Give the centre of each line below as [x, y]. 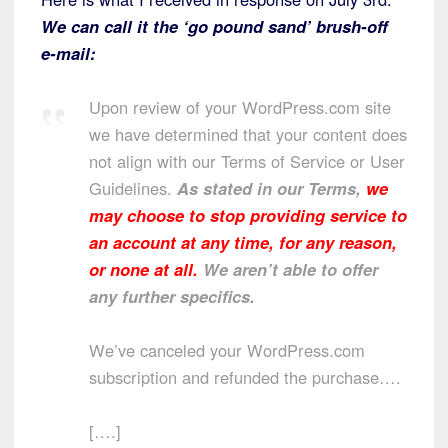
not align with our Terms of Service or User [247, 161]
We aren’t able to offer [288, 269]
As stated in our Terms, [269, 188]
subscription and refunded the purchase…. [245, 377]
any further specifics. [172, 296]
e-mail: [68, 53]
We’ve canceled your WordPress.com [227, 350]
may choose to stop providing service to [248, 215]
